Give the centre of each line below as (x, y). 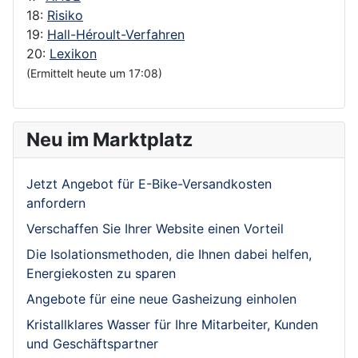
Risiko (65, 15)
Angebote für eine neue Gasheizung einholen (161, 298)
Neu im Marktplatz (109, 139)
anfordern (56, 203)
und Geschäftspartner (92, 343)
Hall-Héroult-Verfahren (116, 34)
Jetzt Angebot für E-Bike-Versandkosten (149, 183)
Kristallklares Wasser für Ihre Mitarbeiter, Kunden (172, 324)
